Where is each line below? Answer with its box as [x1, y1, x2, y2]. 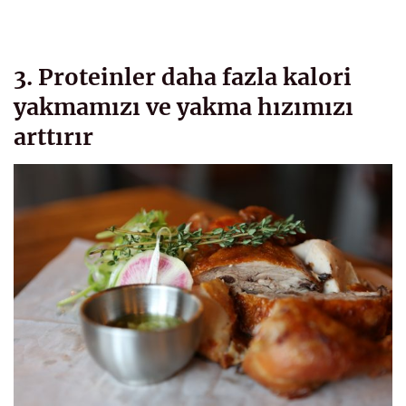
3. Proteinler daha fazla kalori [14, 63, 352, 92]
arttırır [14, 122, 93, 152]
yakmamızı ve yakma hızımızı [14, 92, 353, 122]
